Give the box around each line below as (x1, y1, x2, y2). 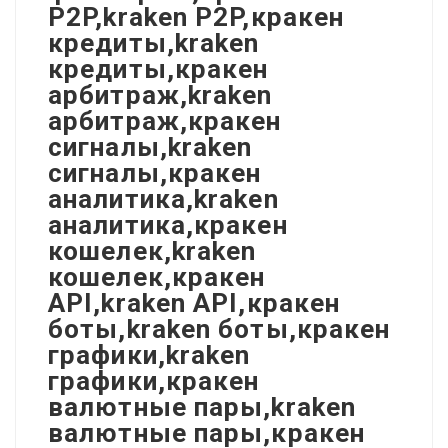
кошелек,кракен (48, 261, 266, 292)
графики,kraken (48, 339, 251, 370)
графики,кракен (48, 365, 260, 396)
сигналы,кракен (48, 157, 262, 188)
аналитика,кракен (48, 209, 288, 240)
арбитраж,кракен (48, 105, 282, 136)
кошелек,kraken (48, 235, 257, 266)
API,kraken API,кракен (48, 287, 341, 318)
